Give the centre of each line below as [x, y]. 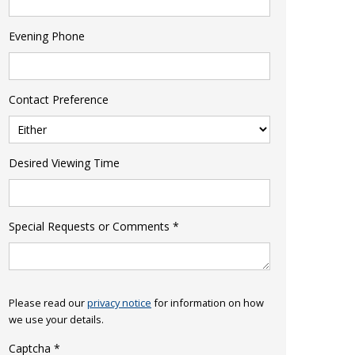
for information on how [208, 303]
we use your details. [56, 320]
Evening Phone [47, 36]
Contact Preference [59, 100]
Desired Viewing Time [64, 163]
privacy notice [119, 303]
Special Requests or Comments [89, 227]
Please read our [48, 303]
